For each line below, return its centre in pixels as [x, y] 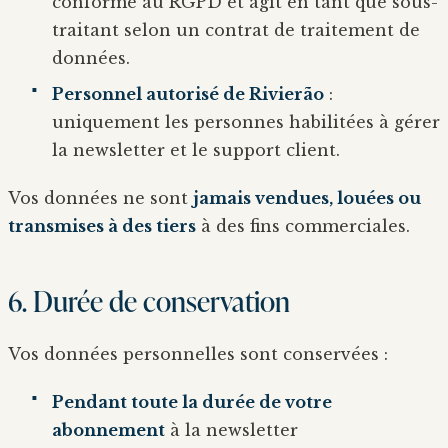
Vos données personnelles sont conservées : [198, 353]
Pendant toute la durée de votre [192, 401]
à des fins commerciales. [303, 225]
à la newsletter [231, 429]
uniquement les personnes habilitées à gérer [246, 121]
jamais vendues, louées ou [307, 197]
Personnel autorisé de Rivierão [188, 93]
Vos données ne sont [100, 197]
